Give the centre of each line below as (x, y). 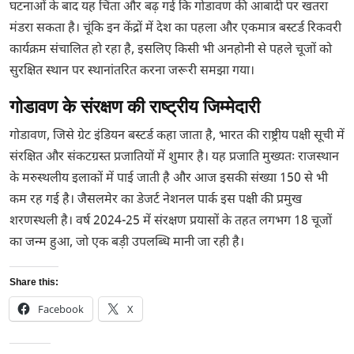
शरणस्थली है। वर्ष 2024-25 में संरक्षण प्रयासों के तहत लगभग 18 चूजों (171, 222)
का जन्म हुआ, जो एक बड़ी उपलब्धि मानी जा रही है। (127, 243)
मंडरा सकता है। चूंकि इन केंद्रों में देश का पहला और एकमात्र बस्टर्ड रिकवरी (175, 29)
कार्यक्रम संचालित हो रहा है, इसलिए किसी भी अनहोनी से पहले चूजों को (171, 50)
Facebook (61, 309)
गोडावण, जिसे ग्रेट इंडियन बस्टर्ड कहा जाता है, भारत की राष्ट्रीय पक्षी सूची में (177, 136)
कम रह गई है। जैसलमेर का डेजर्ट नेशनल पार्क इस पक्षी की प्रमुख (156, 200)
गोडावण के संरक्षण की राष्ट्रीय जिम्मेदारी (135, 107)
